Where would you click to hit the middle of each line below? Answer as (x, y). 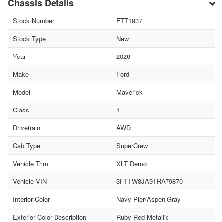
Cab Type (27, 146)
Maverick (129, 92)
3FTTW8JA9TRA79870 (149, 181)
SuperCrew (132, 146)
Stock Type (29, 39)
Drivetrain (27, 128)
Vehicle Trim (30, 164)
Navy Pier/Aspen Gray (148, 199)
